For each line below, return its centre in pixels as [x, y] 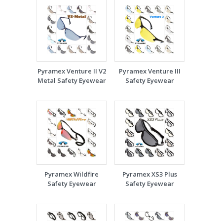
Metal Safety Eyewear [72, 80]
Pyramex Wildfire [72, 174]
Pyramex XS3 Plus [149, 174]
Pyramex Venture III [149, 71]
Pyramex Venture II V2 [72, 71]
